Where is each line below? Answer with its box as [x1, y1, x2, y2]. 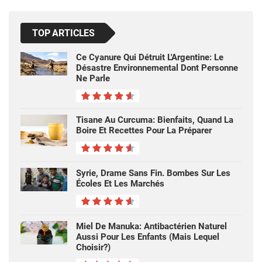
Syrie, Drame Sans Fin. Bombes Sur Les [76, 168, 230, 179]
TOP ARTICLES [32, 27, 95, 39]
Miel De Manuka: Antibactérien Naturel [76, 221, 227, 232]
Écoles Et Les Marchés [76, 178, 164, 189]
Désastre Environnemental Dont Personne [76, 63, 238, 74]
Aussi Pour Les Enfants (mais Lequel [76, 232, 219, 243]
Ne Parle [76, 73, 110, 84]
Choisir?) [76, 242, 111, 253]
